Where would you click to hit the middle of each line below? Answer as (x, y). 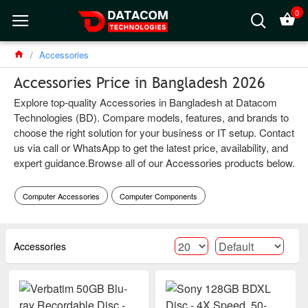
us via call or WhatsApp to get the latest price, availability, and (151, 147)
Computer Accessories (61, 196)
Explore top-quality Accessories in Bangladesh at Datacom (145, 102)
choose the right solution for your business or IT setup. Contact (154, 132)
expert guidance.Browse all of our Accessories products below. (154, 163)
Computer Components (158, 196)
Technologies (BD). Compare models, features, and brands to (151, 117)
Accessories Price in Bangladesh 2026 (140, 83)
